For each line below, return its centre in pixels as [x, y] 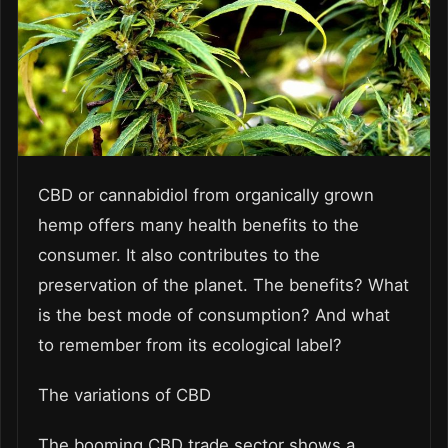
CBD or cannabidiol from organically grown [206, 195]
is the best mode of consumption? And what [214, 315]
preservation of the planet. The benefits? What [223, 285]
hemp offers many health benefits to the [198, 225]
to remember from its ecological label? [190, 345]
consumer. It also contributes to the [179, 255]
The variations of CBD [124, 395]
